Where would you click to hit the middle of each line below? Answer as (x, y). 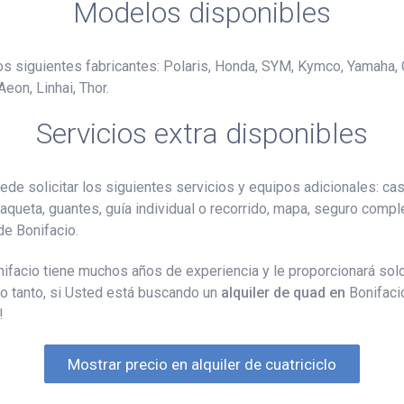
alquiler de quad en (285, 292)
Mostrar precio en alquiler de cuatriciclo (202, 364)
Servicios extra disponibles (202, 133)
